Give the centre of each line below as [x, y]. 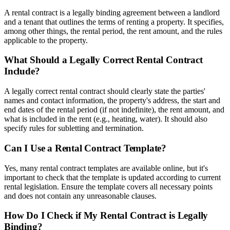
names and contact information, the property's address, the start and [112, 101]
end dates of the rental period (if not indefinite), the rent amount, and [114, 110]
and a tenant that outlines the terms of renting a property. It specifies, [114, 22]
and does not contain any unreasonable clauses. [80, 196]
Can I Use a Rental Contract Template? [85, 148]
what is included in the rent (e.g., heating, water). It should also [106, 119]
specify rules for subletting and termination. [74, 128]
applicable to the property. [46, 40]
